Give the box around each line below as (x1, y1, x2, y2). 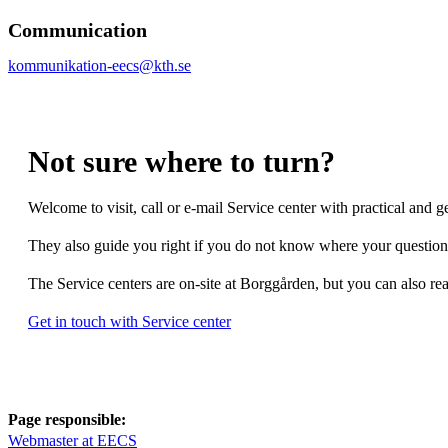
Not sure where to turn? (28, 144, 335, 178)
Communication (8, 18, 147, 41)
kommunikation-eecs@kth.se (8, 56, 191, 74)
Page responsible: (8, 410, 126, 428)
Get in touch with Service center (28, 312, 231, 330)
